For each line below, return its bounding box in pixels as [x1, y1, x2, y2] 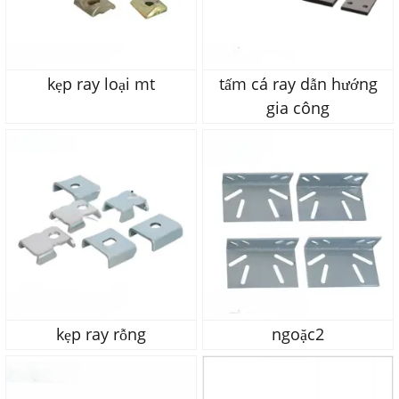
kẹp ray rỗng [56, 323, 146, 346]
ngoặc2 [272, 323, 324, 346]
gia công [266, 97, 330, 119]
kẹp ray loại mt [47, 73, 155, 95]
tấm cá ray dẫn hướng [218, 73, 378, 95]
